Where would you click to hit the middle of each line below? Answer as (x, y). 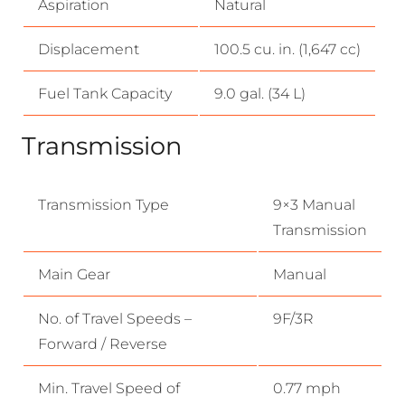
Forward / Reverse (103, 344)
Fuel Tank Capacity (105, 93)
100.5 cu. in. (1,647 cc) (287, 49)
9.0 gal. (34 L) (260, 93)
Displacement (89, 49)
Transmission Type (104, 204)
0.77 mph (307, 388)
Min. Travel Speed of (109, 388)
